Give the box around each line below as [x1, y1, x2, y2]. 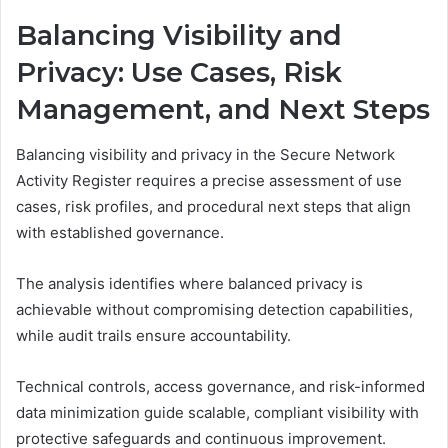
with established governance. [16, 222, 224, 242]
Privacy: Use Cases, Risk [16, 56, 342, 90]
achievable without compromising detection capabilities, [16, 299, 413, 319]
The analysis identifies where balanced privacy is [16, 273, 363, 293]
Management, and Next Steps [16, 93, 430, 127]
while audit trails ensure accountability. [16, 325, 291, 345]
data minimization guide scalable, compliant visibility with [16, 402, 419, 422]
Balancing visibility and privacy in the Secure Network [16, 144, 395, 164]
